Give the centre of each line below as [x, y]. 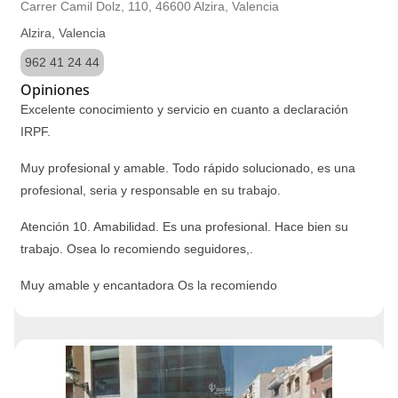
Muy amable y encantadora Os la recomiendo [149, 285]
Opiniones [55, 90]
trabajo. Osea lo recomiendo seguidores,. [137, 249]
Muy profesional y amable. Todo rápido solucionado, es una [188, 168]
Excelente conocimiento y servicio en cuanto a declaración [184, 109]
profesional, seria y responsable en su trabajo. [151, 190]
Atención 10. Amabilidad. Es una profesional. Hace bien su [184, 227]
